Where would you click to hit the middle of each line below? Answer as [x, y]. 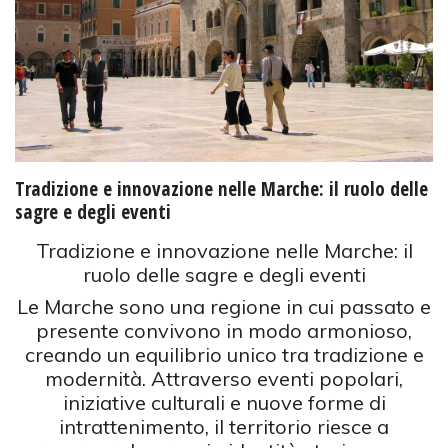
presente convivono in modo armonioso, [224, 331]
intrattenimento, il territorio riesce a [224, 427]
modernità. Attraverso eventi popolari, [224, 379]
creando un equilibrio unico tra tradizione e [224, 355]
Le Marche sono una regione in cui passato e [224, 307]
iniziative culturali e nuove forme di [224, 403]
